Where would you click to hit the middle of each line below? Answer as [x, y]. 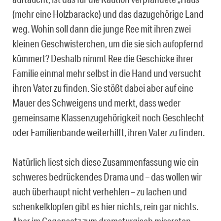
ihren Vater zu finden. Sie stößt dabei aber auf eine [103, 88]
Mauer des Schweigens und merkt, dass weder [96, 102]
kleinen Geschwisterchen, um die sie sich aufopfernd [108, 43]
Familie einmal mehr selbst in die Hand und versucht [107, 73]
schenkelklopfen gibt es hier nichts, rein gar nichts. [105, 206]
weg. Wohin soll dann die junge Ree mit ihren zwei [102, 28]
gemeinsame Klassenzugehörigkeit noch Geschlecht [108, 117]
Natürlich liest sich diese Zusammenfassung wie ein [106, 162]
